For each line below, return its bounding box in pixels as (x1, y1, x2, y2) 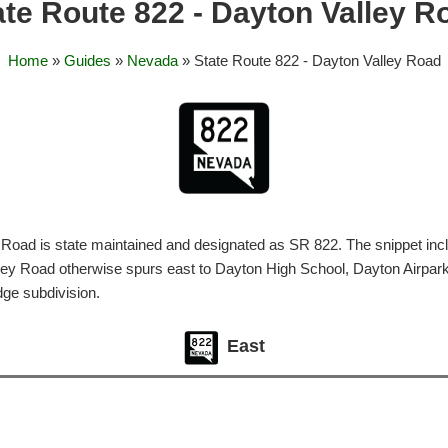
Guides (63, 52, 111, 69)
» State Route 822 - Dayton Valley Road (177, 52, 441, 69)
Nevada (126, 52, 178, 69)
